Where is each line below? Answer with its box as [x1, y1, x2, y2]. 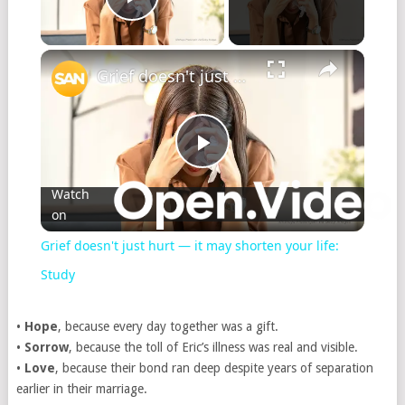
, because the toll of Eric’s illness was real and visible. [68, 340, 358, 355]
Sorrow [24, 340, 69, 355]
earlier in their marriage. [15, 381, 147, 397]
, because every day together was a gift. [57, 319, 278, 334]
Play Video [132, 5, 263, 35]
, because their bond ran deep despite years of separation [54, 361, 373, 376]
